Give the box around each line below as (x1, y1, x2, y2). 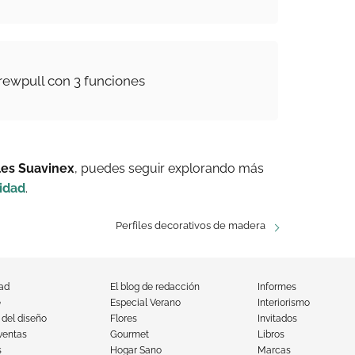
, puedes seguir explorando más (74, 161, 264, 176)
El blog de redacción (109, 281, 200, 292)
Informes (258, 281, 297, 292)
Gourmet (109, 329, 149, 340)
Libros (258, 329, 285, 340)
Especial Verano (109, 297, 181, 308)
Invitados (258, 313, 298, 324)
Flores (109, 313, 137, 324)
